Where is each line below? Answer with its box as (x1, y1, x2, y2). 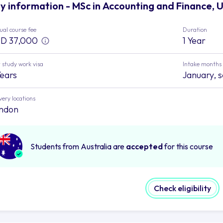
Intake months (182, 60, 222, 68)
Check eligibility (154, 183, 211, 193)
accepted (126, 141, 163, 151)
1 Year (182, 34, 206, 46)
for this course (163, 141, 213, 151)
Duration (182, 25, 207, 33)
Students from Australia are (30, 141, 126, 151)
